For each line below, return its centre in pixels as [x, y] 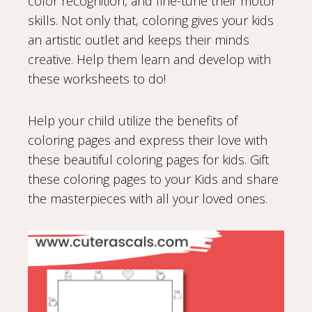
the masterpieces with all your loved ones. [148, 198]
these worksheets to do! [97, 78]
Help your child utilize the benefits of [133, 120]
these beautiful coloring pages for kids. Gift [148, 159]
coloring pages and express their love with [148, 140]
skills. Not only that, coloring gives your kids [151, 20]
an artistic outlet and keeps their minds [139, 39]
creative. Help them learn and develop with [149, 59]
